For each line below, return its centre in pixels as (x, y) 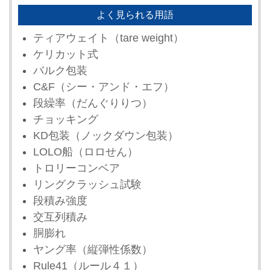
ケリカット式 (66, 54)
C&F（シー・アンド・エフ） (104, 86)
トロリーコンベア (77, 168)
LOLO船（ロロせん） (86, 152)
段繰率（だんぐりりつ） (93, 103)
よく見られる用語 (135, 14)
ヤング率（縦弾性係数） (93, 249)
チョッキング (66, 119)
